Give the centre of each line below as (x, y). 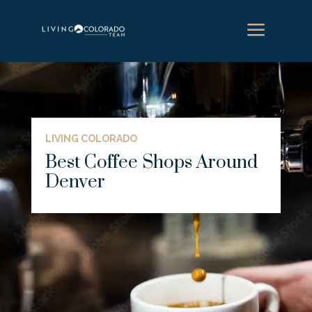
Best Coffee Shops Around (151, 163)
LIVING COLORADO (91, 139)
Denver (75, 182)
